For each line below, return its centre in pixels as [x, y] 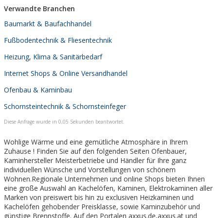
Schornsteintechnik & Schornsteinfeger [65, 106]
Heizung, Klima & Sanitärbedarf [53, 56]
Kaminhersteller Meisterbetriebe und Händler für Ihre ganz [95, 160]
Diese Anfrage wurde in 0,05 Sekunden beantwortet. [64, 121]
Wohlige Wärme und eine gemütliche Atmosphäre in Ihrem [96, 142]
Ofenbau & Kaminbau [38, 90]
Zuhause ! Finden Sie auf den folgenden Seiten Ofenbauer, [95, 151]
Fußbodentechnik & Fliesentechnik [58, 40]
